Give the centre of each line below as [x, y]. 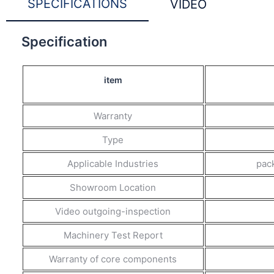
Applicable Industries [113, 163]
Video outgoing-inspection [113, 211]
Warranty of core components [113, 259]
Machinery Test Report [113, 235]
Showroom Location [113, 187]
